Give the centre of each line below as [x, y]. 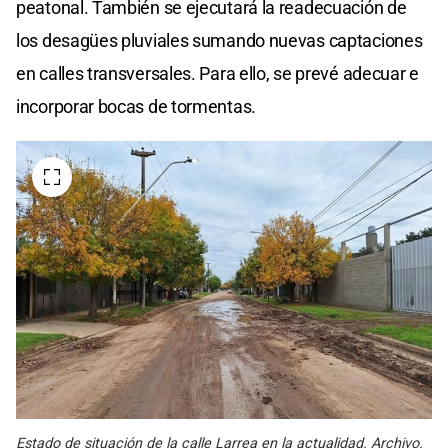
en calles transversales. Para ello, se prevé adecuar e [217, 74]
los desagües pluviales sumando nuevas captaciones [219, 41]
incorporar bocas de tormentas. [136, 107]
